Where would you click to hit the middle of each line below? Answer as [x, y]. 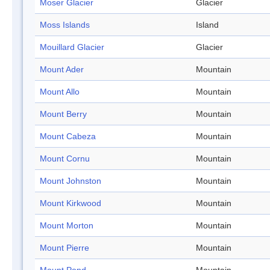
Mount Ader [62, 70]
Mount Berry [63, 114]
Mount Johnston [71, 181]
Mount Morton [67, 226]
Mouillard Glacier [72, 47]
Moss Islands [65, 25]
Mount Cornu [65, 159]
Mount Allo [60, 92]
